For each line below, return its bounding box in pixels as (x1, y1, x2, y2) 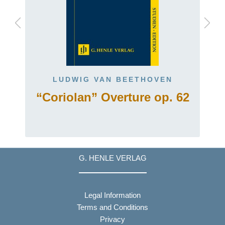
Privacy (100, 214, 125, 223)
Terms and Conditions (77, 202, 148, 211)
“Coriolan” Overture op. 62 (36, 90, 189, 104)
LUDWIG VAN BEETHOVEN (52, 75, 173, 83)
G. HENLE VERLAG (78, 154, 147, 163)
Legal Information (84, 190, 141, 199)
